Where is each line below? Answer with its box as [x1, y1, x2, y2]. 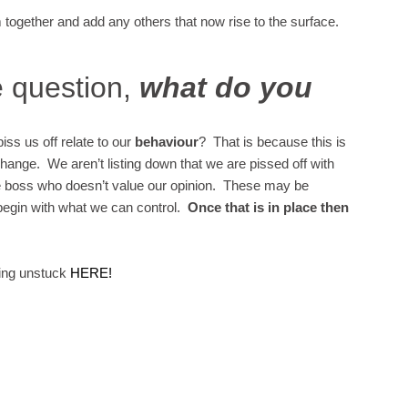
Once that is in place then [188, 199, 349, 215]
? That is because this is [199, 134, 346, 149]
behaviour [135, 134, 199, 149]
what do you [139, 71, 312, 104]
